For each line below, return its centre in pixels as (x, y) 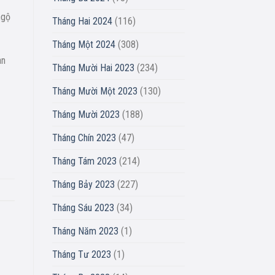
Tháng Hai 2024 (82, 21)
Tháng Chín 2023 (84, 137)
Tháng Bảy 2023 (83, 184)
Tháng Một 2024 (83, 44)
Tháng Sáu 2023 (83, 207)
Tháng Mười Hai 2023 (93, 68)
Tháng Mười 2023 (86, 114)
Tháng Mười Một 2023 (95, 91)
